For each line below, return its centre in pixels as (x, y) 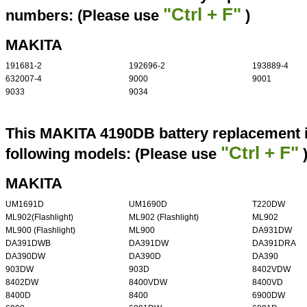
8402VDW (271, 269)
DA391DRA (274, 243)
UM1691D (25, 204)
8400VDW (148, 282)
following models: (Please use (113, 153)
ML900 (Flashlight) (40, 230)
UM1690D (148, 204)
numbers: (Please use (84, 15)
